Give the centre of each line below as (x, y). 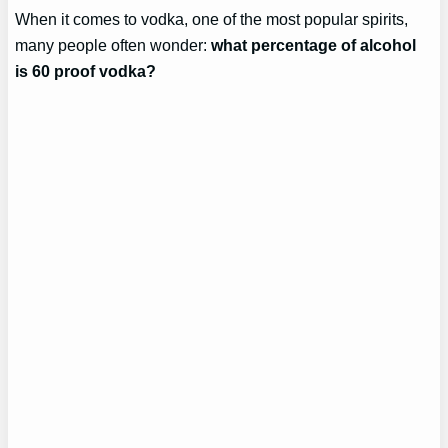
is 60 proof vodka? (86, 71)
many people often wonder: (113, 45)
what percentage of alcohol (314, 45)
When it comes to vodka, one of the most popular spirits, (212, 19)
